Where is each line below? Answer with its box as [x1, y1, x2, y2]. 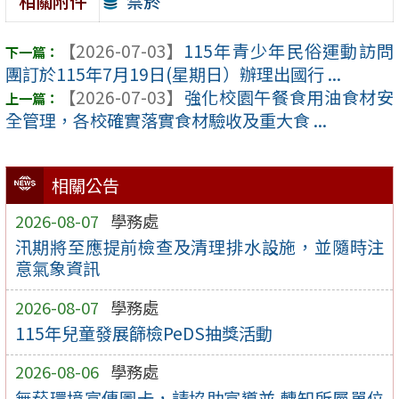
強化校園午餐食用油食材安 [183, 85, 394, 110]
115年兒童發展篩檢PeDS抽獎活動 [14, 321, 273, 346]
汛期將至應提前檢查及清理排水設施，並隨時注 [14, 234, 385, 260]
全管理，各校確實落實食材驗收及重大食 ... [5, 108, 327, 134]
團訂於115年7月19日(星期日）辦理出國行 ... [5, 61, 341, 87]
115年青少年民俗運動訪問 [183, 38, 394, 64]
